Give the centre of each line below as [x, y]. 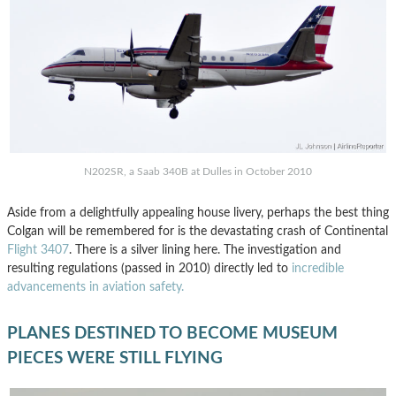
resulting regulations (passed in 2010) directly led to [149, 269]
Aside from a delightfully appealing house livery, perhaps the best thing [198, 213]
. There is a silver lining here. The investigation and [205, 250]
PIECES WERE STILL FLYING [115, 358]
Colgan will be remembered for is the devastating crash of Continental [198, 232]
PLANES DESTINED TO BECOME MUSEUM [172, 333]
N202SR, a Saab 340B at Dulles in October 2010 [198, 172]
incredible [318, 269]
